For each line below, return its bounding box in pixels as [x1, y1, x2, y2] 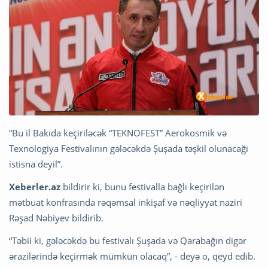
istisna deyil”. [9, 157, 63, 170]
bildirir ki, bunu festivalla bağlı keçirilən [60, 180, 224, 193]
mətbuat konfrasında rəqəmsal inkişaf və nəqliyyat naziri [9, 196, 242, 208]
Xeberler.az [9, 180, 60, 193]
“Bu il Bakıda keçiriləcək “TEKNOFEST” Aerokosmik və [9, 126, 227, 139]
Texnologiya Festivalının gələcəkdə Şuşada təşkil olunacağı [9, 142, 248, 154]
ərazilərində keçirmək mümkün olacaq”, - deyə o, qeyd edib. [9, 249, 255, 262]
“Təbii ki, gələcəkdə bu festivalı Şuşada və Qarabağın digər [9, 234, 246, 246]
